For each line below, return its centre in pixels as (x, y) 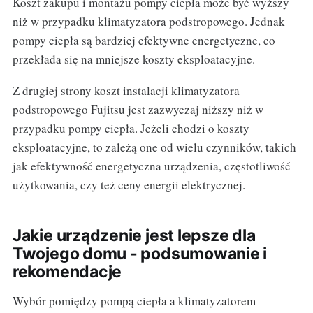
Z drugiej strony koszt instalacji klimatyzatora (126, 91)
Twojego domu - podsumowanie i (140, 254)
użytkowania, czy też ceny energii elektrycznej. (129, 185)
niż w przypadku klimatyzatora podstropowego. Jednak (148, 22)
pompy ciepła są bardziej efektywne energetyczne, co (144, 41)
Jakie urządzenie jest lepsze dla (134, 236)
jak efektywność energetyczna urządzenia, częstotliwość (151, 166)
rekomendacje (67, 272)
